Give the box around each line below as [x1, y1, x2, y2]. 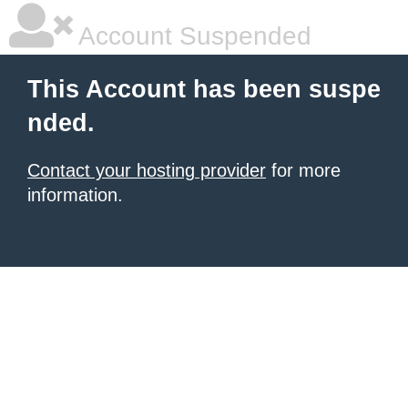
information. [27, 185, 123, 205]
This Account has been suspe [27, 76, 381, 103]
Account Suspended [73, 22, 311, 50]
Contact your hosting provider [27, 160, 266, 180]
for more [266, 160, 341, 180]
